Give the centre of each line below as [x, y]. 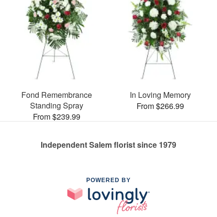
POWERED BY [108, 180]
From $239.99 [57, 116]
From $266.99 [160, 106]
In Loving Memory [160, 94]
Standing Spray [57, 105]
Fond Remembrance [57, 94]
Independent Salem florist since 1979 [108, 144]
